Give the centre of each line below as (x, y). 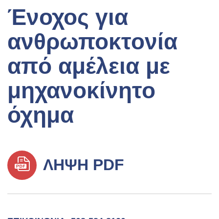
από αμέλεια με (89, 66)
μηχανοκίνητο (81, 90)
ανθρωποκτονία (92, 41)
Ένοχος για (68, 17)
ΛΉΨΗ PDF (82, 164)
